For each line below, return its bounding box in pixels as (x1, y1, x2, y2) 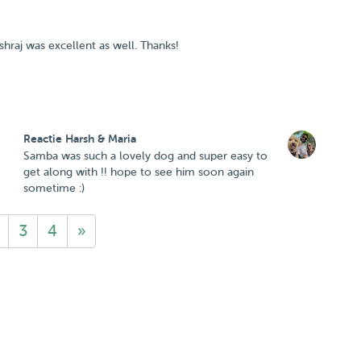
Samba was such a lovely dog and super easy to (23, 150, 268, 162)
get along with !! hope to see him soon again (23, 166, 254, 178)
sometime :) (23, 182, 85, 194)
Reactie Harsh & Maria (23, 132, 136, 145)
